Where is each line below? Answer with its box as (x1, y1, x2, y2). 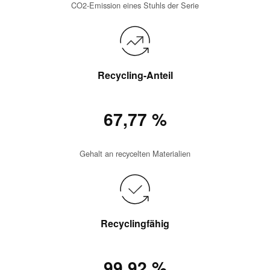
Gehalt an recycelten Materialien (80, 147, 190, 159)
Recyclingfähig (101, 216, 169, 231)
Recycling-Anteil (97, 68, 173, 83)
